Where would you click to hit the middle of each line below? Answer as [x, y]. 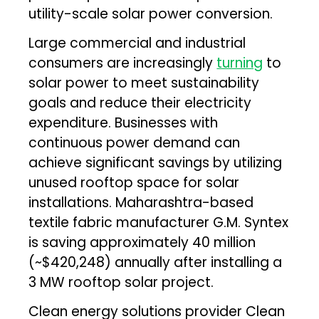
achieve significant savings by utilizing [156, 162]
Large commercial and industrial [137, 43]
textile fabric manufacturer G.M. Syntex [159, 222]
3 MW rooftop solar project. [121, 282]
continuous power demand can [135, 142]
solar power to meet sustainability [144, 83]
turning [240, 63]
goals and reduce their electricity [140, 103]
